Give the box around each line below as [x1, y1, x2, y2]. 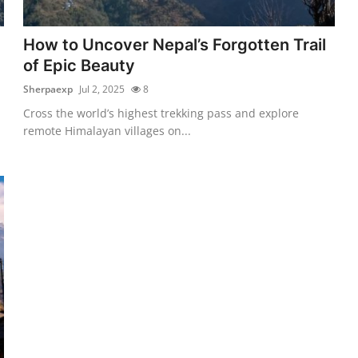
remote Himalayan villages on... [23, 122, 192, 138]
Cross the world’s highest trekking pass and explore [23, 105, 300, 121]
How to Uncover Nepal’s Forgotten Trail [23, 34, 327, 54]
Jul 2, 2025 [79, 82, 125, 96]
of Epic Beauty [23, 55, 136, 75]
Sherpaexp [23, 82, 74, 96]
